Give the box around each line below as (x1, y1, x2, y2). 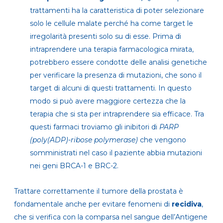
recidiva (172, 199, 202, 209)
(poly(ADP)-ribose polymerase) (30, 135, 140, 144)
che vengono (140, 135, 186, 144)
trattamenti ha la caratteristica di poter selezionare (30, 5, 204, 15)
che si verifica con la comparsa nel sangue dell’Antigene (14, 212, 208, 222)
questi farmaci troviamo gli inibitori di (30, 122, 159, 131)
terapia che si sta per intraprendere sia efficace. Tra (30, 109, 204, 118)
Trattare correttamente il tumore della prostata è (14, 186, 183, 196)
